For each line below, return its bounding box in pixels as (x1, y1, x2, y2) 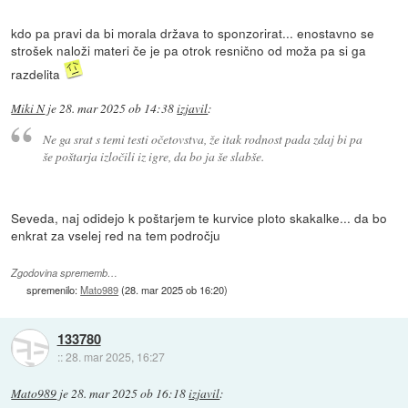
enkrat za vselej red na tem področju (11, 225, 221, 244)
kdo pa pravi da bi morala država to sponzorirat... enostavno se (11, 24, 375, 43)
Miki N (11, 100, 46, 117)
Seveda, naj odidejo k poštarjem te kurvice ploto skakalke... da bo (11, 208, 388, 227)
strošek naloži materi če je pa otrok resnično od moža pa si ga (11, 41, 367, 60)
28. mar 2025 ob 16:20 (125, 281, 225, 297)
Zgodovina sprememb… (11, 265, 118, 280)
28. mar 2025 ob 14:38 (59, 100, 175, 117)
